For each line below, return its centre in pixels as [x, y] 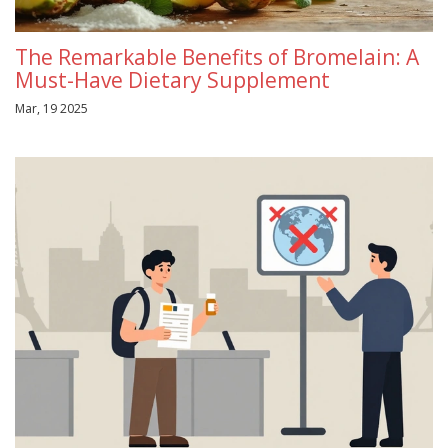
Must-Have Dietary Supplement [172, 80]
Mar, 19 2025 [51, 109]
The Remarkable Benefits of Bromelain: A [217, 57]
